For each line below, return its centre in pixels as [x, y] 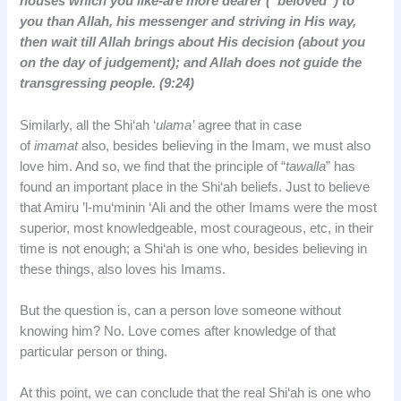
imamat [56, 145]
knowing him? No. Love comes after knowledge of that [178, 331]
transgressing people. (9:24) [107, 84]
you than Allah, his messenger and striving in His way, [188, 22]
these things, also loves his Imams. [123, 269]
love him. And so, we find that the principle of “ [153, 166]
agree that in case [248, 125]
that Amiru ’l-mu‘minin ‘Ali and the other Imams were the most [199, 207]
